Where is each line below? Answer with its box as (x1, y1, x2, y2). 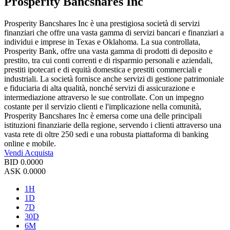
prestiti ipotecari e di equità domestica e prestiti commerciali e (4, 65, 202, 74)
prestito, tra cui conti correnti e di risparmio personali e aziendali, (4, 55, 213, 65)
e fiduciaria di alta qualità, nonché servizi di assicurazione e (4, 83, 195, 92)
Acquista (25, 148, 53, 157)
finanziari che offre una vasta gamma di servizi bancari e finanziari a (4, 28, 224, 37)
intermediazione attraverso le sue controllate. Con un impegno (4, 92, 204, 102)
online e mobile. (4, 139, 56, 148)
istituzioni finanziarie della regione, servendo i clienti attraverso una (4, 120, 221, 129)
